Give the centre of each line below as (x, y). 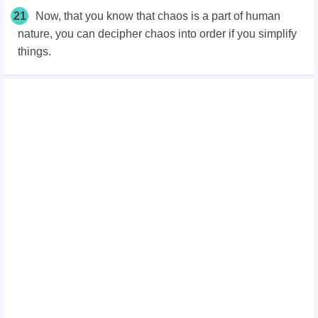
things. (34, 52)
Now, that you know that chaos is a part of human (158, 16)
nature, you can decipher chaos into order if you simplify (157, 34)
